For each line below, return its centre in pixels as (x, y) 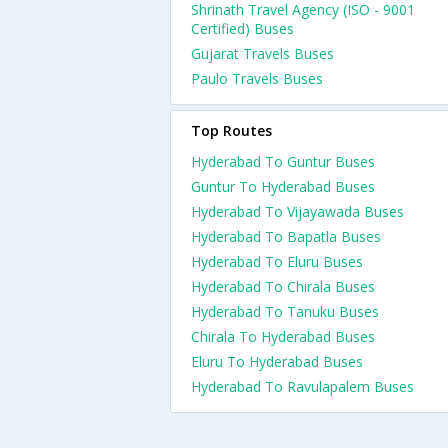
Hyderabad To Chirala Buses (283, 286)
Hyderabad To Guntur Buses (283, 161)
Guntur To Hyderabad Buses (283, 186)
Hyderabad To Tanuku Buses (285, 311)
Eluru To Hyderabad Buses (277, 361)
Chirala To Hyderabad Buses (283, 336)
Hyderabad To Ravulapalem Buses (302, 386)
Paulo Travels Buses (257, 78)
